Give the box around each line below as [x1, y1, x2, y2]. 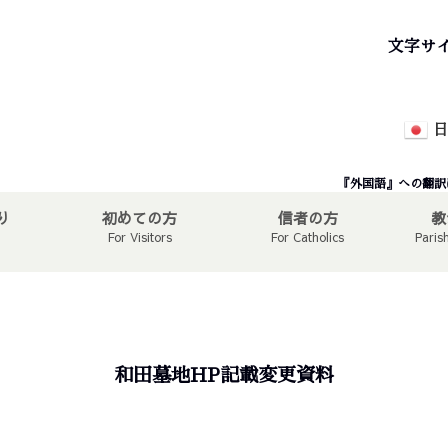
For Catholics [271, 229, 344, 245]
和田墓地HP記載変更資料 [114, 366, 334, 385]
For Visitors [107, 229, 172, 245]
